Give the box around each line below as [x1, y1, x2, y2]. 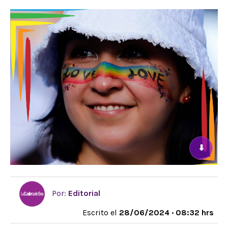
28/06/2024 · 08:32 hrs [119, 208, 214, 217]
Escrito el [82, 208, 119, 217]
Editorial [68, 188, 100, 198]
